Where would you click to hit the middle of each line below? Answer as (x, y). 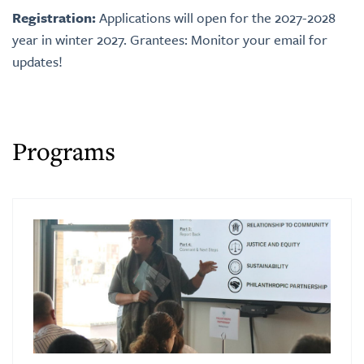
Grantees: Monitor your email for (227, 39)
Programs (64, 151)
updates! (37, 61)
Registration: (54, 17)
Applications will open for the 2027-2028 (216, 17)
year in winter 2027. (69, 39)
